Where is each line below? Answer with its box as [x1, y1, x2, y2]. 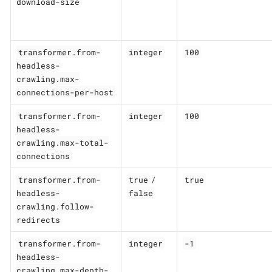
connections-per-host [16, 86, 114, 98]
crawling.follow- [16, 200, 94, 212]
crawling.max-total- [16, 137, 109, 148]
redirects [16, 214, 60, 225]
